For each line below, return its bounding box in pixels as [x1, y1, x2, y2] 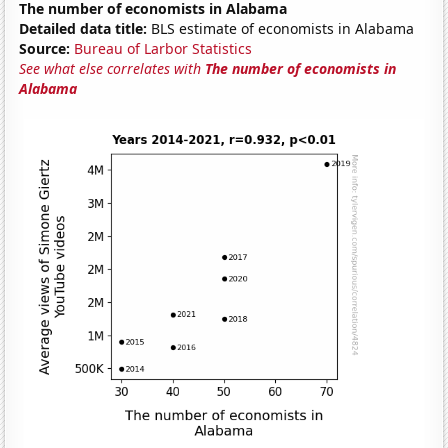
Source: [19, 38, 71, 58]
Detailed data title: [19, 18, 148, 38]
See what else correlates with [19, 58, 206, 78]
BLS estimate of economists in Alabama [147, 18, 415, 38]
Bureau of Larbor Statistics [74, 38, 253, 58]
